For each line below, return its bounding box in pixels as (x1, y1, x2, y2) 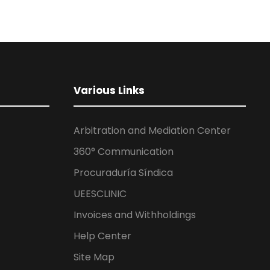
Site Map (74, 250, 115, 264)
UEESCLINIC (74, 187, 127, 201)
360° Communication (74, 145, 174, 159)
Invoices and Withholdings (74, 208, 196, 222)
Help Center (74, 229, 131, 243)
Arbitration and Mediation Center (74, 124, 231, 137)
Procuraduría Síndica (74, 166, 173, 180)
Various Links (74, 83, 145, 98)
